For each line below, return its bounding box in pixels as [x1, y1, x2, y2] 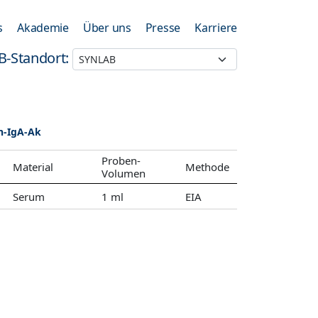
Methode [185, 160, 229, 174]
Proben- [102, 153, 141, 168]
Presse [145, 20, 181, 35]
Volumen [102, 166, 146, 180]
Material [13, 160, 53, 174]
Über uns [82, 20, 131, 35]
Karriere [194, 20, 237, 35]
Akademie [17, 20, 69, 35]
